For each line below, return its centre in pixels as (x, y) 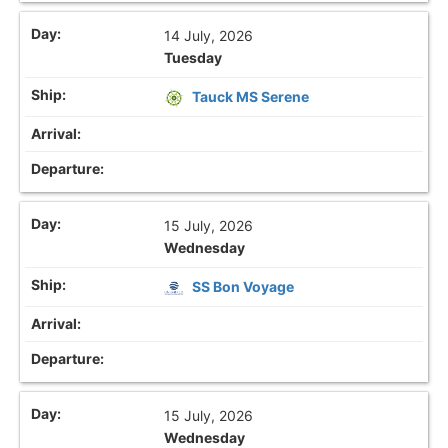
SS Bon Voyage (243, 287)
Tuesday (193, 57)
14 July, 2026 (209, 35)
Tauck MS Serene (251, 96)
